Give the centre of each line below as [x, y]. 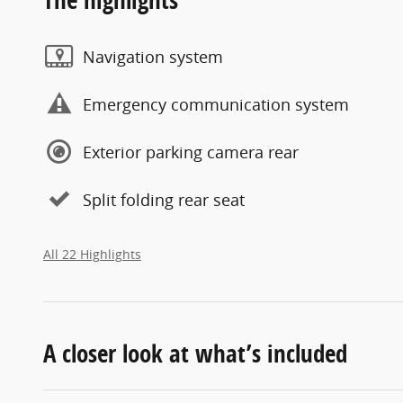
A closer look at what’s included [195, 354]
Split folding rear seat [164, 199]
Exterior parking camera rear [191, 152]
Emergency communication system [216, 104]
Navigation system [153, 56]
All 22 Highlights [92, 255]
